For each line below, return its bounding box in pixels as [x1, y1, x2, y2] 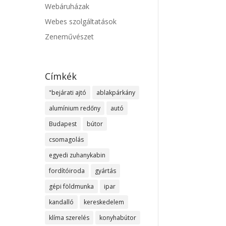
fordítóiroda [49, 166, 85, 176]
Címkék [45, 70, 77, 83]
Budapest [49, 120, 77, 129]
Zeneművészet [45, 32, 94, 42]
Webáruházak [45, 2, 90, 12]
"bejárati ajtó [49, 88, 87, 97]
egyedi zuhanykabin [49, 151, 106, 160]
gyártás [95, 166, 117, 176]
